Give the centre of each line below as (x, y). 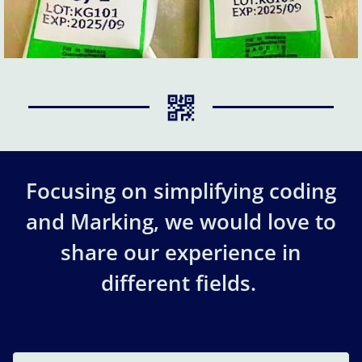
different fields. (181, 283)
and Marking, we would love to (181, 222)
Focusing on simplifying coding (181, 191)
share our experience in (181, 253)
